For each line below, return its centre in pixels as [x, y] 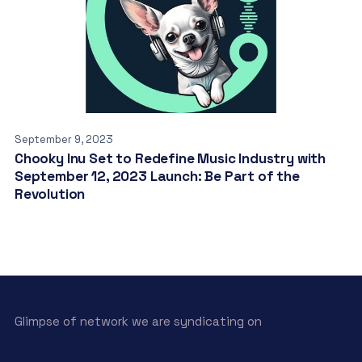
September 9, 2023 [63, 139]
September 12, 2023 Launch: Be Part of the [157, 176]
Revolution [50, 194]
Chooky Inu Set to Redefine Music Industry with [170, 158]
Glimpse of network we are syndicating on [138, 321]
